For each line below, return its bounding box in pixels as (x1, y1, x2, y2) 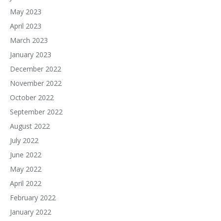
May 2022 (10, 164, 41, 174)
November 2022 (10, 78, 62, 88)
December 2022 (10, 64, 61, 74)
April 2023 (10, 21, 41, 31)
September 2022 (10, 107, 63, 116)
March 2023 (10, 36, 48, 45)
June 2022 (10, 150, 41, 159)
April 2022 (10, 179, 41, 188)
